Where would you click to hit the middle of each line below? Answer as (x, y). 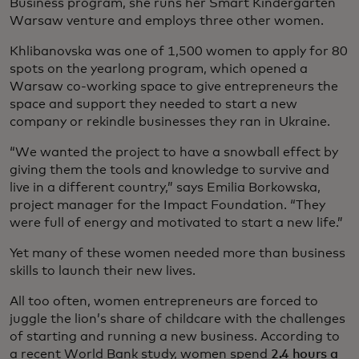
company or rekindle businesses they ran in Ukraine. (170, 122)
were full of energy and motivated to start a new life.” (176, 223)
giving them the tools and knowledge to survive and (169, 170)
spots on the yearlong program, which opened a (159, 69)
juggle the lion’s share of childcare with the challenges (177, 319)
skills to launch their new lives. (103, 271)
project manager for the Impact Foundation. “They (167, 206)
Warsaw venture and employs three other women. (167, 21)
